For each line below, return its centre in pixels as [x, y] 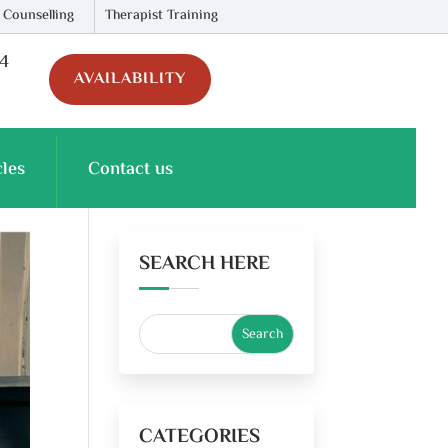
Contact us [130, 169]
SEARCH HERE [205, 264]
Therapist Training [161, 16]
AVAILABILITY [130, 79]
